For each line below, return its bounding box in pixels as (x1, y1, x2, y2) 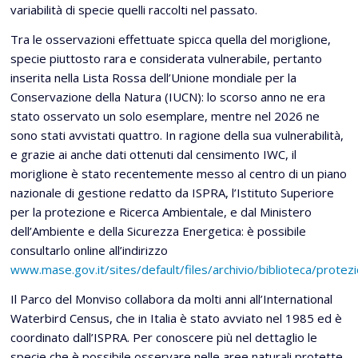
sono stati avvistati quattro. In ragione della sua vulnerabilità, (10, 127, 344, 143)
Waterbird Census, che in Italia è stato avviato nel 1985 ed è (10, 310, 342, 326)
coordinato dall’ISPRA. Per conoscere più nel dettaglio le (10, 329, 317, 345)
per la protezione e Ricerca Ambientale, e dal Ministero (10, 204, 312, 220)
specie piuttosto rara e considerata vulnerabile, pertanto (10, 50, 322, 66)
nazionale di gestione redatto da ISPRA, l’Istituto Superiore (10, 185, 334, 201)
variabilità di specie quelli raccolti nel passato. (10, 2, 257, 18)
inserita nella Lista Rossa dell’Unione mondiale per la (10, 70, 296, 86)
